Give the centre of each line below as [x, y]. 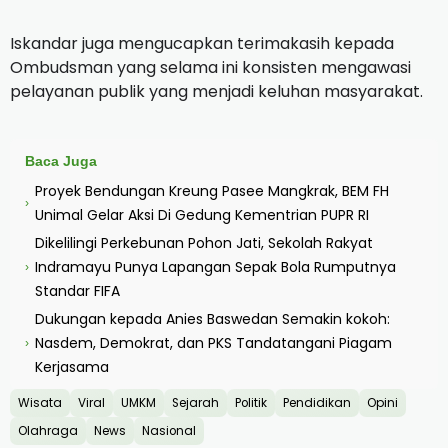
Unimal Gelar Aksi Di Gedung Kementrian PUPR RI [202, 214]
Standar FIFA [77, 290]
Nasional [169, 430]
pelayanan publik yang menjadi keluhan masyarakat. [216, 91]
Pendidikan [317, 402]
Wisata [40, 402]
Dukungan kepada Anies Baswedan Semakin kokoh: [212, 318]
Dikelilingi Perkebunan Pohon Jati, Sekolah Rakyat [204, 242]
